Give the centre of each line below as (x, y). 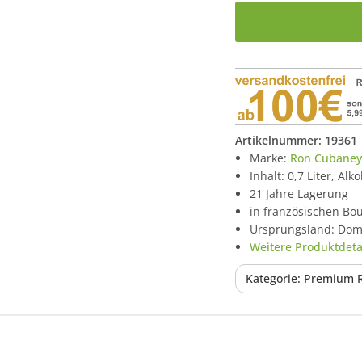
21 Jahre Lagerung (299, 194)
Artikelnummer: (280, 141)
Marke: (270, 158)
